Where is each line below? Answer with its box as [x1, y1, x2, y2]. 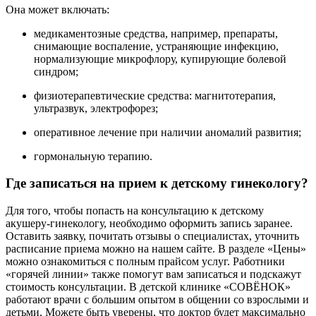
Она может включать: [6, 3, 109, 16]
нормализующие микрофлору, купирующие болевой [34, 52, 286, 65]
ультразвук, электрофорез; [34, 102, 158, 114]
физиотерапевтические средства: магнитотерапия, [34, 89, 276, 102]
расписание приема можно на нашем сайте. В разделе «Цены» [6, 243, 306, 255]
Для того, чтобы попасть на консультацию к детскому [6, 205, 264, 217]
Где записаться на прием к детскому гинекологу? [6, 176, 308, 191]
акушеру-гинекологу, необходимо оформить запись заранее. [6, 217, 293, 230]
